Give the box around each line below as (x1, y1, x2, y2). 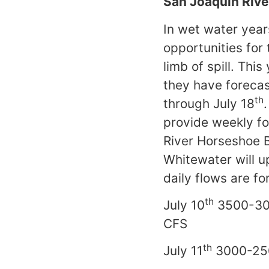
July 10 (163, 197, 205, 213)
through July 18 (163, 95, 255, 111)
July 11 (163, 243, 203, 259)
